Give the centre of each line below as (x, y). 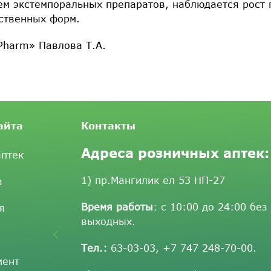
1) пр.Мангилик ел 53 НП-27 (153, 180)
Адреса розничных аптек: (175, 153)
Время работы (117, 207)
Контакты (109, 126)
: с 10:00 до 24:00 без (210, 207)
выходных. (109, 221)
